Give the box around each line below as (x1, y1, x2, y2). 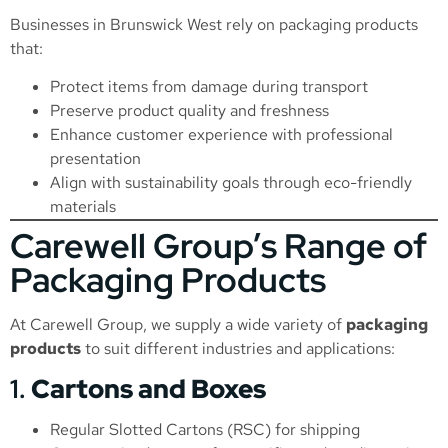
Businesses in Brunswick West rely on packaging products (10, 13, 418, 35)
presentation (50, 148, 141, 170)
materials (50, 196, 116, 218)
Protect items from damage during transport (50, 76, 368, 98)
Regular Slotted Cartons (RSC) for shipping (50, 418, 360, 440)
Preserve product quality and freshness (50, 100, 329, 122)
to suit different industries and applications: (81, 338, 395, 360)
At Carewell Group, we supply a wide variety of (10, 314, 346, 336)
